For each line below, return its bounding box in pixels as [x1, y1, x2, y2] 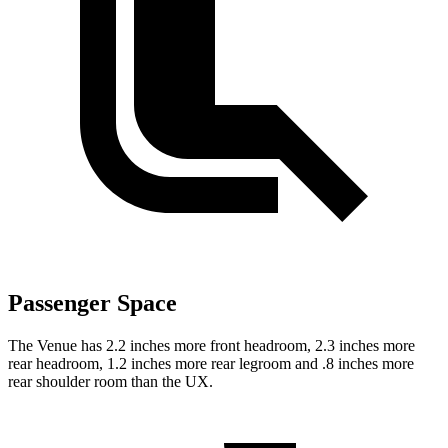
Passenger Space [8, 290, 177, 317]
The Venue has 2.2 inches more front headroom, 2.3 [8, 337, 335, 355]
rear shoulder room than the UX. [8, 373, 213, 391]
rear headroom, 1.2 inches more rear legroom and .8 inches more [8, 355, 414, 373]
